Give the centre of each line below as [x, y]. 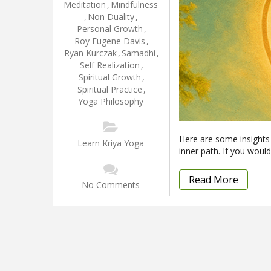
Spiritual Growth [109, 77]
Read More [213, 179]
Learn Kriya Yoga [111, 143]
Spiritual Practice [109, 89]
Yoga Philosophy [111, 101]
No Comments [111, 184]
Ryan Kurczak [90, 53]
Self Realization [109, 65]
